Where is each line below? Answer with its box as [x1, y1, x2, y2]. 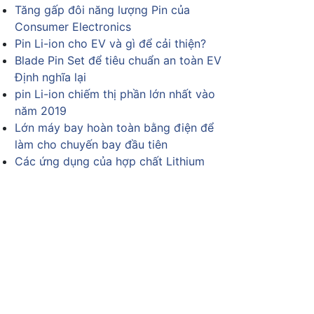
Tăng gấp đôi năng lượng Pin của [15, 3, 190, 17]
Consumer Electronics [15, 20, 131, 34]
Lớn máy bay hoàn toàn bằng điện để [15, 121, 214, 135]
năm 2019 [15, 104, 67, 118]
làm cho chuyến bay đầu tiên [15, 137, 168, 151]
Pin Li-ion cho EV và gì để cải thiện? [15, 36, 206, 50]
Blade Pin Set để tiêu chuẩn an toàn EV [15, 53, 221, 67]
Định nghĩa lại [15, 70, 86, 84]
